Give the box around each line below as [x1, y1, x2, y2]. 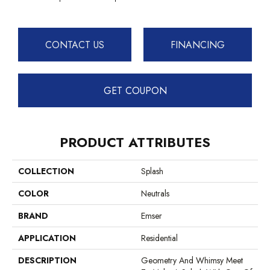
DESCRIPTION [18, 254, 77, 267]
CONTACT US [45, 37, 104, 52]
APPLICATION [18, 232, 76, 245]
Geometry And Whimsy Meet [141, 254, 243, 267]
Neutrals [141, 187, 169, 200]
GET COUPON [103, 83, 167, 98]
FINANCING [171, 37, 225, 52]
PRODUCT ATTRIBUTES [60, 133, 210, 152]
